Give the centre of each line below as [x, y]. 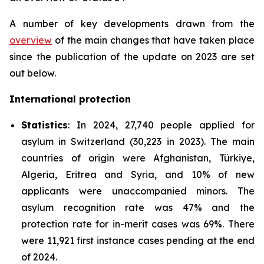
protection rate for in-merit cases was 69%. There [138, 224]
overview [31, 40]
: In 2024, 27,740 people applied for [161, 125]
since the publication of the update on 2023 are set [132, 56]
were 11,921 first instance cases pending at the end [138, 240]
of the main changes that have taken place [153, 40]
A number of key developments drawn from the [132, 23]
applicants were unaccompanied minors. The [138, 191]
